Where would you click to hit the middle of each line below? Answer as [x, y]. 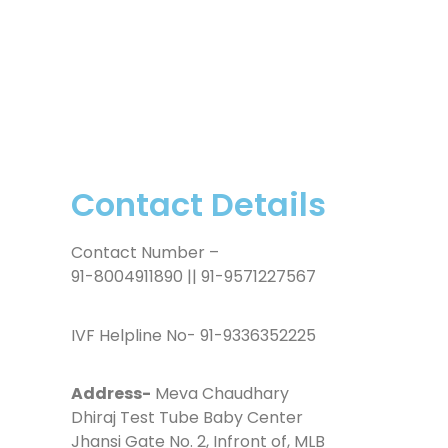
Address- [111, 393]
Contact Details [198, 205]
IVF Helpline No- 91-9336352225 [193, 335]
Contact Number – [145, 253]
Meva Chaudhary [220, 393]
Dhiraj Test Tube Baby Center [187, 417]
